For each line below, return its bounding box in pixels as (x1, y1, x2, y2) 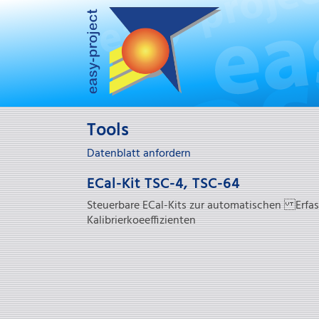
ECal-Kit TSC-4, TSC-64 (87, 173, 240, 196)
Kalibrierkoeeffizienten (87, 211, 196, 230)
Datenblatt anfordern (87, 145, 191, 163)
